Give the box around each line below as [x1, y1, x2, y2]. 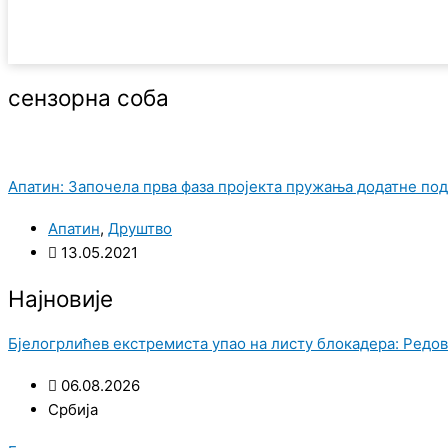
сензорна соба [8, 84, 169, 112]
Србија [48, 399, 98, 419]
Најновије [8, 284, 113, 312]
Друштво [108, 218, 172, 238]
